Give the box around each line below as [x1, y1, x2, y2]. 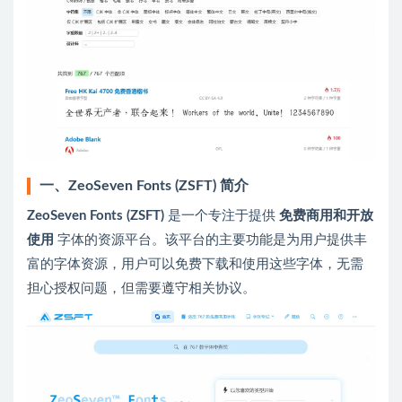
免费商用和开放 [279, 208, 373, 223]
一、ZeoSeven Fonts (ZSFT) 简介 [39, 178, 249, 193]
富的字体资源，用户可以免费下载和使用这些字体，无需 [27, 257, 363, 271]
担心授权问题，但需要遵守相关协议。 [27, 281, 256, 295]
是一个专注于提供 [164, 208, 279, 223]
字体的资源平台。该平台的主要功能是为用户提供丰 [54, 232, 367, 247]
